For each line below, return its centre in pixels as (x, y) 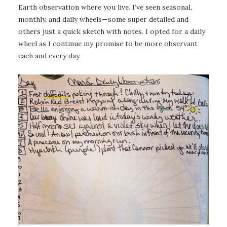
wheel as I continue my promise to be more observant (108, 44)
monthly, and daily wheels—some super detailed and (103, 20)
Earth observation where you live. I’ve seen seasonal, (105, 7)
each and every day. (49, 56)
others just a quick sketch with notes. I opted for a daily (112, 32)
